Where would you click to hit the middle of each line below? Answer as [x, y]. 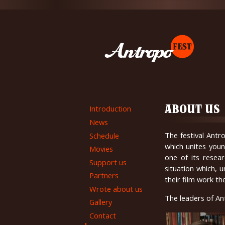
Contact [103, 215]
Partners [104, 176]
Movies [101, 149]
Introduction [110, 109]
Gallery [101, 202]
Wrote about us [116, 189]
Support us [108, 162]
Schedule [104, 135]
